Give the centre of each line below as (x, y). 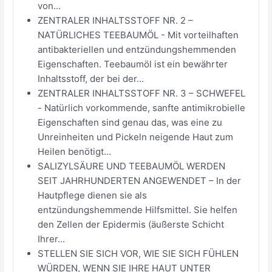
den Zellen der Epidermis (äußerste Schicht (131, 224)
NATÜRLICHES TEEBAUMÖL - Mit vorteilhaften (138, 35)
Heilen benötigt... (75, 151)
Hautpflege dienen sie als (93, 195)
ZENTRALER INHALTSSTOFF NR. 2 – (116, 20)
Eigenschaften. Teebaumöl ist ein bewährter (133, 64)
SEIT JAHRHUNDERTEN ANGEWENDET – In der (140, 180)
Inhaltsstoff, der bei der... (91, 78)
